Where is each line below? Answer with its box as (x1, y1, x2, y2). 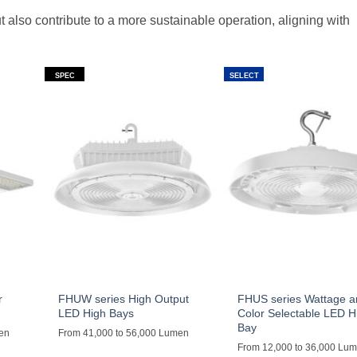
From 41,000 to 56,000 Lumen (58, 328, 190, 338)
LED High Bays (58, 306, 135, 320)
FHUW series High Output (58, 292, 190, 305)
